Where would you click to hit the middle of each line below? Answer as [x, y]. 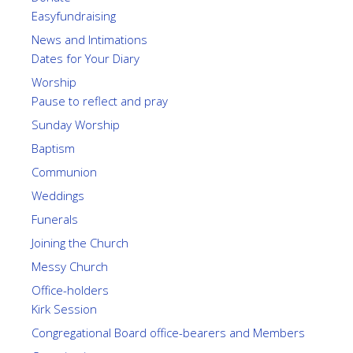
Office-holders [70, 290]
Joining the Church [80, 243]
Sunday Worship [76, 124]
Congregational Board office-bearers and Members [168, 333]
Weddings [58, 195]
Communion [64, 172]
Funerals [55, 219]
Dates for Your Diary [85, 58]
